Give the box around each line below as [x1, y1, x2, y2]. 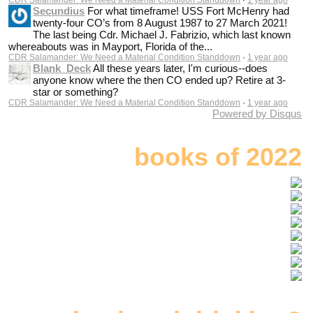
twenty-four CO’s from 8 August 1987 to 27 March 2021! [33, 16, 288, 29]
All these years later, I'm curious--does [93, 61, 268, 74]
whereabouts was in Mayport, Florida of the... [8, 40, 213, 52]
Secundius [33, 4, 85, 17]
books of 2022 [134, 142, 302, 171]
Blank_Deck [33, 61, 92, 74]
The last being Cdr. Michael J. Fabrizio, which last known [33, 28, 291, 41]
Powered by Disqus [212, 107, 302, 119]
